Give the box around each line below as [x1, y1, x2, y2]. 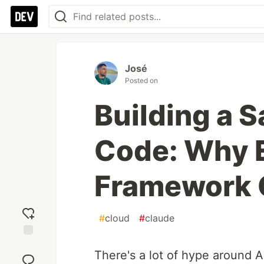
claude [145, 212, 174, 224]
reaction [12, 250, 44, 260]
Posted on [125, 76, 158, 85]
